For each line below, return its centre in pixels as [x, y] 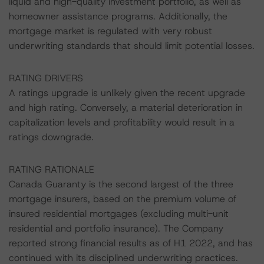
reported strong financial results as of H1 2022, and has [131, 243]
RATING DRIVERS [46, 78]
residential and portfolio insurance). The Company [116, 228]
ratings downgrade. [51, 137]
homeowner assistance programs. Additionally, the [118, 16]
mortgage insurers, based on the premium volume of [123, 199]
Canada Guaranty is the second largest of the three [121, 184]
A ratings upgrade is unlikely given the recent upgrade [127, 93]
